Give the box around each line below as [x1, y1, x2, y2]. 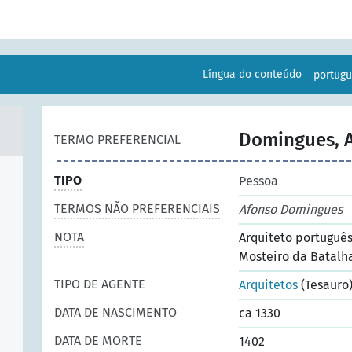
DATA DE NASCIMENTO [54, 305, 177, 320]
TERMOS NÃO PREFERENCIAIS [54, 201, 220, 216]
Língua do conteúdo [203, 68, 302, 81]
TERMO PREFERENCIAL [54, 132, 181, 147]
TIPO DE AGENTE [54, 277, 145, 291]
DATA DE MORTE [54, 333, 142, 348]
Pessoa [239, 174, 278, 189]
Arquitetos [239, 277, 298, 292]
